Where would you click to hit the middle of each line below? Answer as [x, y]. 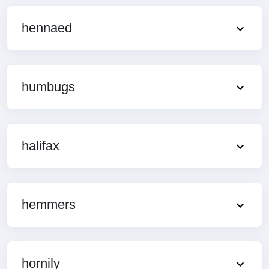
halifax [41, 145]
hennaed [47, 28]
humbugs [48, 86]
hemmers [49, 204]
